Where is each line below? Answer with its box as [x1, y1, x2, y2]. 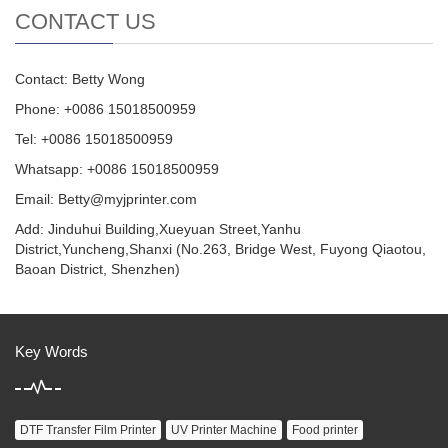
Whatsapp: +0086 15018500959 [15, 161, 219, 177]
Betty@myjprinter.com [58, 191, 197, 207]
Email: [15, 191, 58, 207]
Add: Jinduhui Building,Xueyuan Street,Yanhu [15, 221, 301, 237]
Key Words [15, 343, 88, 360]
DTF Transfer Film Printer [20, 423, 156, 437]
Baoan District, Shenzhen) [15, 261, 180, 277]
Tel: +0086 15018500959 [15, 131, 173, 147]
